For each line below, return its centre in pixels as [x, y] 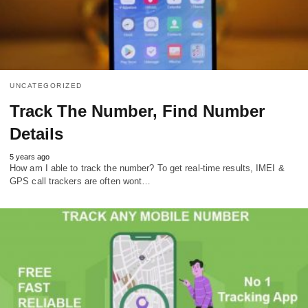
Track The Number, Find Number [137, 111]
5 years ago [30, 157]
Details [36, 134]
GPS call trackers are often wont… [80, 181]
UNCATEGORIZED [46, 86]
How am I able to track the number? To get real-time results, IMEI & [147, 168]
